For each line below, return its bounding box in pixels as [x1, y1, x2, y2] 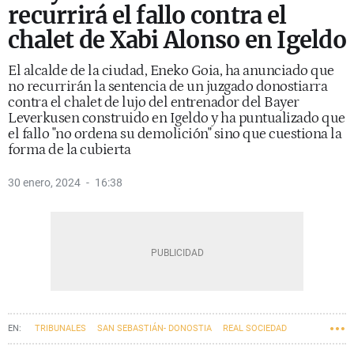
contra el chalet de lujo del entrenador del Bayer [8, 94, 299, 111]
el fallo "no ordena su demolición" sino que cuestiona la [8, 126, 341, 142]
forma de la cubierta [8, 141, 130, 158]
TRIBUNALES [35, 323, 86, 333]
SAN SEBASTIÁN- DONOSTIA [97, 323, 212, 333]
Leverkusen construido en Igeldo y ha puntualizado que [8, 110, 345, 126]
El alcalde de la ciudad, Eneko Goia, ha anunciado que [8, 62, 334, 79]
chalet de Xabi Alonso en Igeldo [8, 25, 346, 55]
